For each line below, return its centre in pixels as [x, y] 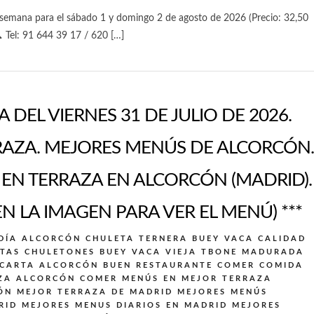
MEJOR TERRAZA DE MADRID [95, 292]
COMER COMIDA [260, 265]
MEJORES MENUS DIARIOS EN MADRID [125, 305]
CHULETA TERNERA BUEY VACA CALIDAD [196, 238]
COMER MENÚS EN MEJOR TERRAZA [176, 278]
